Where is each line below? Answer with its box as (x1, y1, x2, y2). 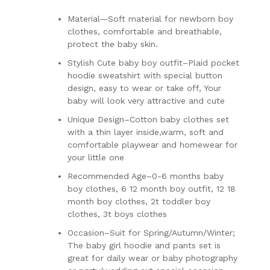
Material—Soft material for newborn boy (67, 13, 233, 24)
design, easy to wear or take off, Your (67, 83, 221, 93)
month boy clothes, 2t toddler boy (67, 196, 210, 206)
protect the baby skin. (67, 39, 158, 49)
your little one (67, 152, 124, 162)
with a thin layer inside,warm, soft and (67, 127, 224, 137)
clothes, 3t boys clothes (67, 209, 167, 219)
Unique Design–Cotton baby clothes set (67, 114, 229, 124)
